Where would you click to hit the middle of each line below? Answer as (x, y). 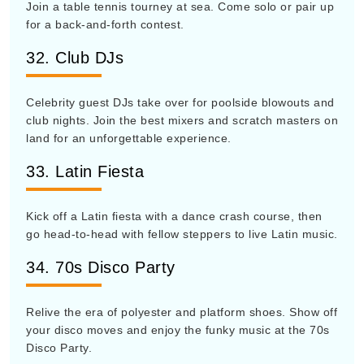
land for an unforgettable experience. (129, 138)
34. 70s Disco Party (101, 267)
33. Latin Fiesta (85, 171)
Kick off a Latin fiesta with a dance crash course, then (174, 216)
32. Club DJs (75, 58)
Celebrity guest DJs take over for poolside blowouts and (180, 102)
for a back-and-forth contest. (105, 24)
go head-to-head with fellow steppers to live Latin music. (182, 234)
